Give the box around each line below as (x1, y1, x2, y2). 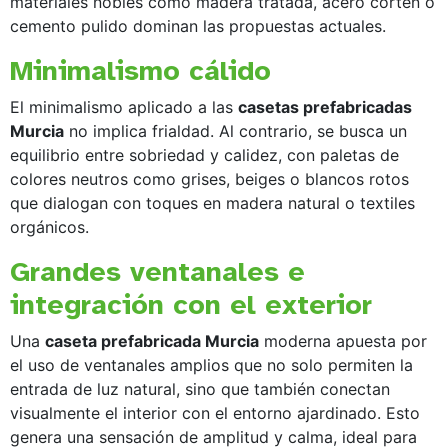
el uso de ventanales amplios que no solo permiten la (10, 354, 413, 375)
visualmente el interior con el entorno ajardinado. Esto (10, 402, 420, 423)
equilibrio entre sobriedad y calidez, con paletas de (10, 144, 399, 165)
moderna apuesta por (259, 330, 427, 351)
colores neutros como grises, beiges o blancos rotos (10, 168, 409, 189)
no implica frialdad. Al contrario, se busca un (64, 120, 407, 141)
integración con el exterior (10, 286, 372, 322)
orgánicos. (10, 216, 89, 237)
